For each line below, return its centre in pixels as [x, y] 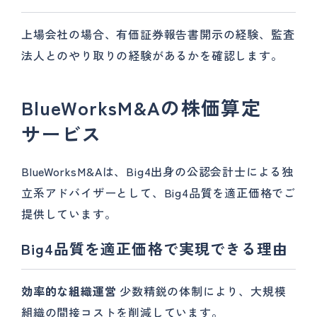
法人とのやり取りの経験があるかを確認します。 [152, 55]
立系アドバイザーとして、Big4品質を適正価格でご [158, 192]
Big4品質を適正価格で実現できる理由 [155, 248]
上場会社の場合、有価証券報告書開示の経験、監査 [158, 34]
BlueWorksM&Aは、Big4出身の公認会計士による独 [157, 171]
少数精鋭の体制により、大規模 [201, 291]
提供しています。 [69, 214]
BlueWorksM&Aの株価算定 [141, 107]
